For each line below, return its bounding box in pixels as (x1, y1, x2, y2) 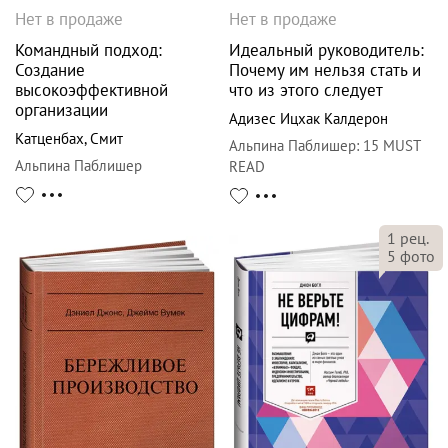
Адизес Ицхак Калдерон (229, 109, 388, 129)
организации (15, 99, 108, 122)
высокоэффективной (15, 79, 168, 102)
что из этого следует (229, 79, 383, 102)
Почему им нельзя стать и (229, 59, 421, 82)
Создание (15, 59, 85, 82)
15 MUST (363, 136, 420, 156)
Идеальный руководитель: (229, 39, 424, 62)
